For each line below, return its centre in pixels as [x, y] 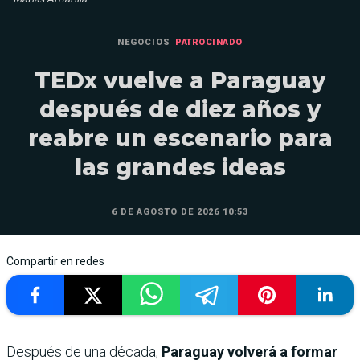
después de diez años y [180, 109]
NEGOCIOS [144, 42]
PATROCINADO [209, 42]
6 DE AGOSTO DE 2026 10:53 [180, 211]
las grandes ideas [180, 167]
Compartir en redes [55, 261]
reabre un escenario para [180, 138]
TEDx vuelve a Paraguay [180, 80]
